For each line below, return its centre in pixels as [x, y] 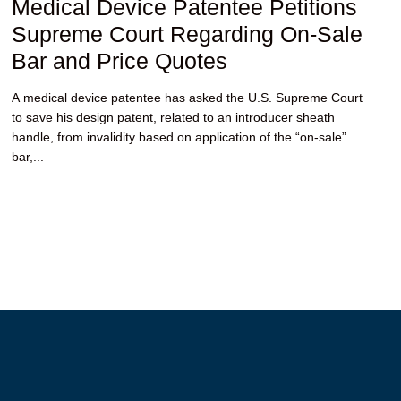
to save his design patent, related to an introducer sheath [173, 117]
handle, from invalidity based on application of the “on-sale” [179, 137]
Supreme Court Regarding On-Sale [187, 34]
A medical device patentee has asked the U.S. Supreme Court [187, 98]
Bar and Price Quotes [119, 61]
